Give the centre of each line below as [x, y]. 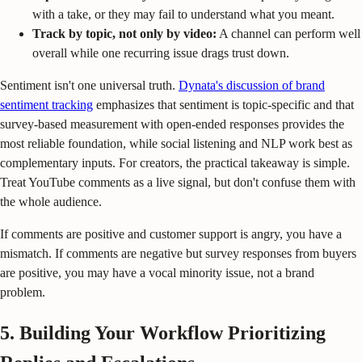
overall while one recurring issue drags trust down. [161, 53]
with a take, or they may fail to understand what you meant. [183, 14]
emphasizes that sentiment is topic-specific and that [223, 104]
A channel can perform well [288, 33]
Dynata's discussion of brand [252, 85]
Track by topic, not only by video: [124, 33]
